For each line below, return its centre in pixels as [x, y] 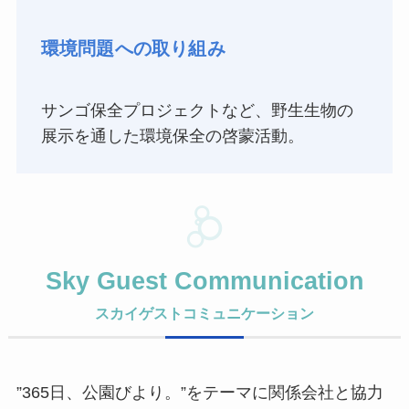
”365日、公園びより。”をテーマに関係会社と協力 [199, 393]
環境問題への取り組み [133, 49]
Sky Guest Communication [204, 282]
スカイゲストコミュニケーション [204, 314]
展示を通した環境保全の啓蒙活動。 [172, 136]
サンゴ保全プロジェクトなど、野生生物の [197, 110]
